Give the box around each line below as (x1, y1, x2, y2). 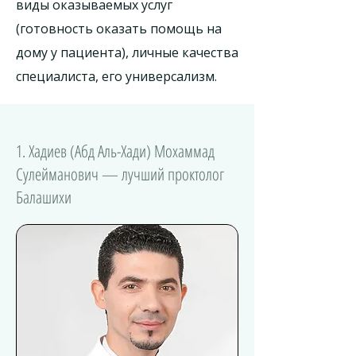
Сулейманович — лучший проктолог (16, 163, 224, 185)
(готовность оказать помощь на (16, 20, 222, 37)
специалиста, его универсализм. (16, 68, 217, 85)
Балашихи (16, 186, 72, 208)
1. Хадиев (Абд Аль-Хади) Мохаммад (16, 140, 215, 162)
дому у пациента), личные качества (16, 44, 238, 61)
